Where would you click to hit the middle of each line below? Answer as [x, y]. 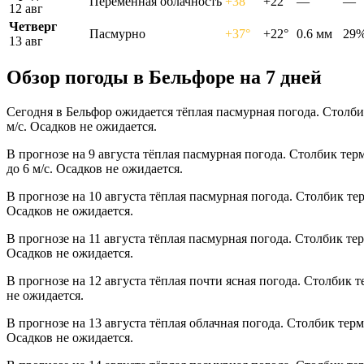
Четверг [33, 26]
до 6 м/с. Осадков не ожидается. [95, 169]
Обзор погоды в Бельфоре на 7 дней [164, 78]
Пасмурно [117, 33]
